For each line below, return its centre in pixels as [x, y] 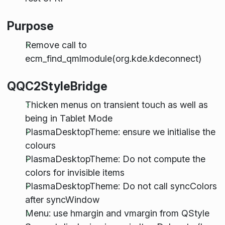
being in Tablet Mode [69, 118]
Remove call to [56, 45]
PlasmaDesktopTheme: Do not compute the [115, 159]
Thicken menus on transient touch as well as [116, 104]
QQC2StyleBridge [57, 86]
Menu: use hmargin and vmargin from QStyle [117, 213]
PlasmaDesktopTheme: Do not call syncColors [121, 186]
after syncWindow [62, 199]
